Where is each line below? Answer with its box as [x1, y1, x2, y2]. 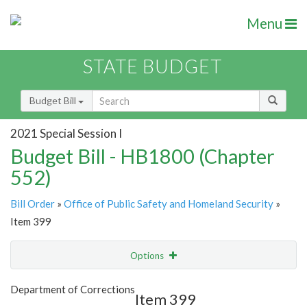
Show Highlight [79, 278, 143, 289]
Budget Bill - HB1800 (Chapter [10, 144, 275, 169]
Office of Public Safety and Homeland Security [64, 197, 273, 210]
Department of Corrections [10, 283, 135, 296]
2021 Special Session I [10, 125, 122, 140]
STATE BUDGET [83, 55, 222, 78]
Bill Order [10, 197, 55, 210]
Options [130, 250, 166, 262]
